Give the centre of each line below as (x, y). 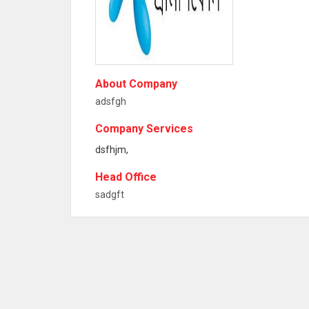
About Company (136, 84)
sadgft (110, 195)
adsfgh (111, 101)
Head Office (126, 177)
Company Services (144, 129)
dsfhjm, (112, 150)
